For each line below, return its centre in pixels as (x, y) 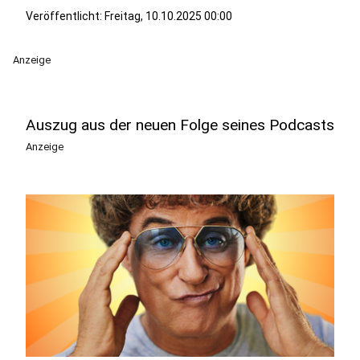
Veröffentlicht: (65, 16)
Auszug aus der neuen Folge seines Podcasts (180, 125)
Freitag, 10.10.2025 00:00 (168, 16)
